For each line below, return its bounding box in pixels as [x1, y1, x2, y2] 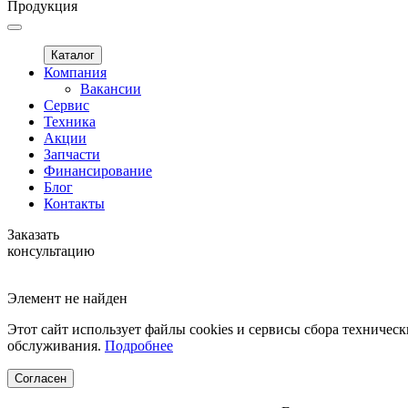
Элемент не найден [7, 291, 127, 306]
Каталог [51, 48, 95, 62]
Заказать [7, 227, 59, 242]
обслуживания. [7, 338, 105, 353]
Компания [44, 65, 107, 80]
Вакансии [80, 81, 141, 97]
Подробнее [105, 338, 173, 353]
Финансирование [44, 163, 152, 178]
